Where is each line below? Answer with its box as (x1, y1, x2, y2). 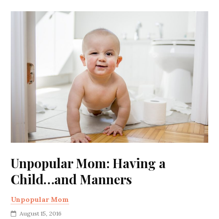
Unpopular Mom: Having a (11, 154, 166, 172)
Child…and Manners (11, 171, 132, 188)
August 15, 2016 (20, 210, 62, 218)
